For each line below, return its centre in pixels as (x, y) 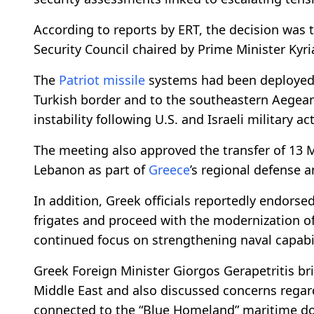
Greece (169, 169)
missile (124, 80)
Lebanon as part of (91, 169)
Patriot (79, 80)
